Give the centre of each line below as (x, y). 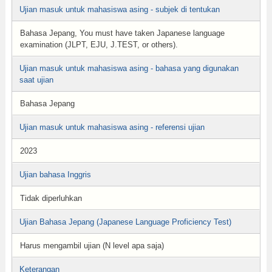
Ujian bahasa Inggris (55, 175)
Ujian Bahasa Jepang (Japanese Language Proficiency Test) (125, 222)
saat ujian (36, 80)
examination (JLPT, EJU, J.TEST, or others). (99, 45)
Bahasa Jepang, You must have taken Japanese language (122, 33)
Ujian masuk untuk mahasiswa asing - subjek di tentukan (119, 9)
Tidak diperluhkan (51, 198)
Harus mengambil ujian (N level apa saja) (92, 246)
